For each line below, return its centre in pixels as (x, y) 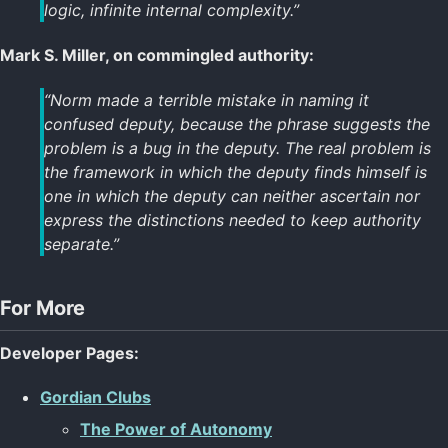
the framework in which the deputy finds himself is (235, 171)
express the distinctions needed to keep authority (232, 219)
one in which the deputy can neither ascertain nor (232, 195)
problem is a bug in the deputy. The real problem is (237, 147)
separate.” (81, 243)
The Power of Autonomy (176, 429)
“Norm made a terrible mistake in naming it (206, 99)
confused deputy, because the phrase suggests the (237, 123)
